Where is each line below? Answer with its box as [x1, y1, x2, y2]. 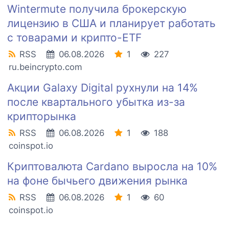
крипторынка [7, 110, 76, 123]
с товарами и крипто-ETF [7, 31, 142, 44]
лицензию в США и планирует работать [7, 17, 216, 30]
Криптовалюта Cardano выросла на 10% [7, 160, 217, 173]
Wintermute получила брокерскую [7, 3, 187, 16]
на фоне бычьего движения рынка [7, 174, 188, 188]
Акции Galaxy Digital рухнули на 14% [7, 81, 198, 95]
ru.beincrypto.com [9, 62, 82, 73]
